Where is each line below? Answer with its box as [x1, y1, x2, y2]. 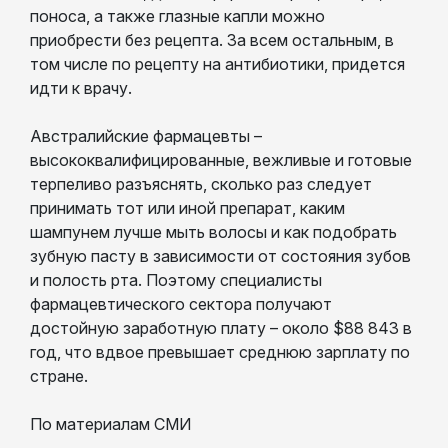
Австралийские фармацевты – [30, 125, 262, 146]
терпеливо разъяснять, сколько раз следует [30, 173, 372, 194]
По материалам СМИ [30, 413, 191, 434]
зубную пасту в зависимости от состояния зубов [30, 245, 411, 266]
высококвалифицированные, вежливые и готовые [30, 149, 412, 170]
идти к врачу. [30, 77, 132, 98]
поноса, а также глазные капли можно [30, 5, 325, 26]
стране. [30, 365, 92, 386]
